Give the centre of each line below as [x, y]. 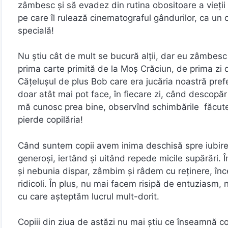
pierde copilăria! [50, 120]
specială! [36, 30]
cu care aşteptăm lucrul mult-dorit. [89, 196]
